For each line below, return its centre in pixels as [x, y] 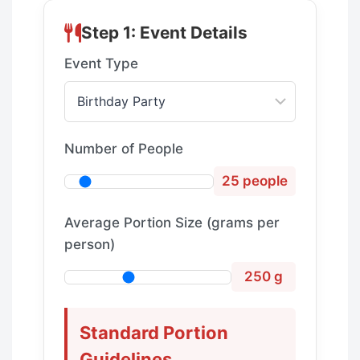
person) [90, 245]
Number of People [124, 149]
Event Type [101, 64]
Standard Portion [154, 333]
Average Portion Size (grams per [172, 223]
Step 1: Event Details [164, 33]
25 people [255, 181]
